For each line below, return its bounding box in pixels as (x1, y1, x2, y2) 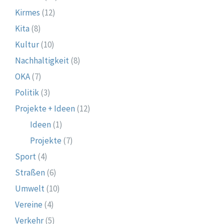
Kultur (15, 38, 39, 50)
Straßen (15, 166, 45, 178)
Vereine (15, 198, 42, 210)
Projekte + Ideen (15, 102, 75, 114)
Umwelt (15, 182, 44, 194)
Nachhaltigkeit (15, 54, 69, 66)
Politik (15, 86, 39, 98)
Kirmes (15, 6, 40, 18)
